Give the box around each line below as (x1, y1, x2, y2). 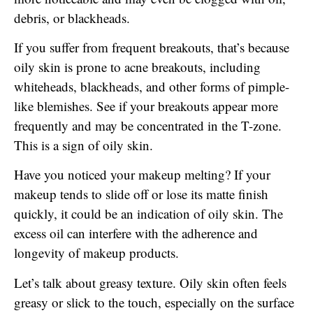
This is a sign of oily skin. (14, 136, 153, 154)
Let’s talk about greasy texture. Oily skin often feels (14, 273, 286, 291)
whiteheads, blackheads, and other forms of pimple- (14, 77, 289, 95)
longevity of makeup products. (14, 244, 179, 262)
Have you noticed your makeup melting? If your (14, 166, 270, 184)
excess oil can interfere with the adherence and (14, 224, 258, 242)
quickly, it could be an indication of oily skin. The (14, 205, 283, 223)
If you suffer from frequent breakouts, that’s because (14, 38, 289, 56)
